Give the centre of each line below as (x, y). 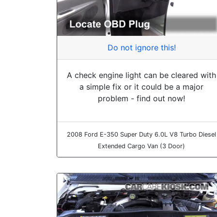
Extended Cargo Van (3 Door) (141, 146)
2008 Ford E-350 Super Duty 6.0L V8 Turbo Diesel (141, 135)
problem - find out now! (141, 99)
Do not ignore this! (141, 48)
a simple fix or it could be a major (141, 87)
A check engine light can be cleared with (141, 75)
